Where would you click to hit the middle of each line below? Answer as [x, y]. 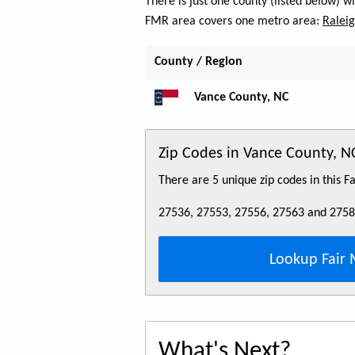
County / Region [198, 61]
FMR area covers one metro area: [234, 21]
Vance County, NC [241, 97]
